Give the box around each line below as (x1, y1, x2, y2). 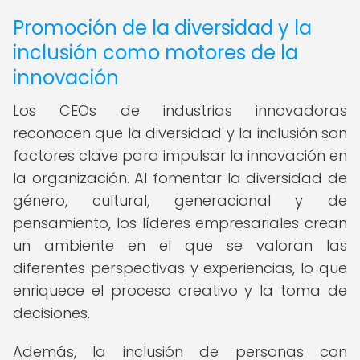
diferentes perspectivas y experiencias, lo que (13, 258, 347, 278)
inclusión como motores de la (13, 39, 298, 66)
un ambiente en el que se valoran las (13, 235, 347, 256)
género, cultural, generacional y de (13, 190, 347, 211)
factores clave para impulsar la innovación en (13, 145, 347, 166)
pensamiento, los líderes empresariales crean (13, 213, 347, 233)
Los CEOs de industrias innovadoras (13, 100, 347, 121)
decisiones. (13, 303, 90, 323)
